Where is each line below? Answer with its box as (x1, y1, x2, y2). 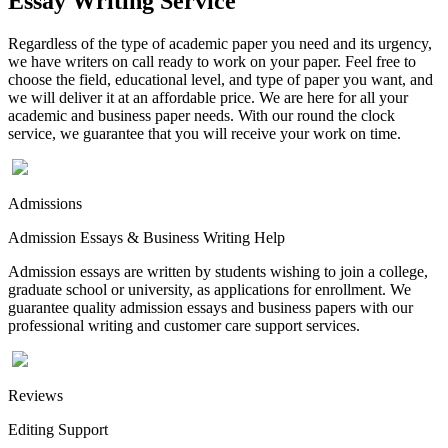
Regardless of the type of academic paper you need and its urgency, (8, 34, 432, 52)
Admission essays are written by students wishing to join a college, (8, 262, 428, 280)
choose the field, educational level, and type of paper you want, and (8, 70, 433, 88)
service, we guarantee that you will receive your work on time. (8, 124, 401, 142)
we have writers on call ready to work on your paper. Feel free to (8, 52, 416, 70)
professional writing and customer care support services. (8, 316, 360, 334)
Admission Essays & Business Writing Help (8, 228, 285, 246)
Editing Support (8, 420, 108, 438)
